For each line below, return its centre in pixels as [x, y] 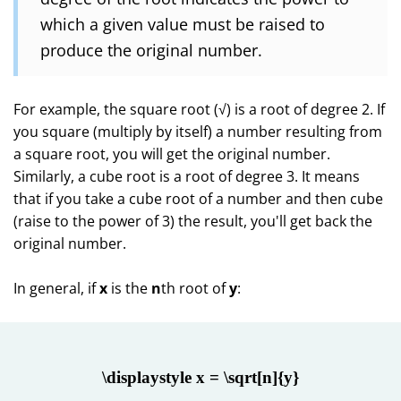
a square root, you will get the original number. [172, 154]
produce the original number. [151, 50]
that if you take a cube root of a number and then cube [198, 199]
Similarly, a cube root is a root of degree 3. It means [187, 176]
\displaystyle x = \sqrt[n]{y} [200, 377]
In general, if [56, 288]
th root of [195, 288]
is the [129, 288]
